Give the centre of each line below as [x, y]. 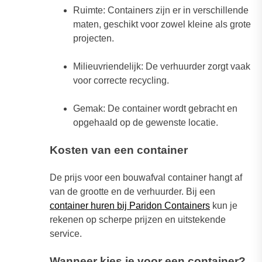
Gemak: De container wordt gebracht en [155, 109]
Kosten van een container [119, 150]
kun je [224, 206]
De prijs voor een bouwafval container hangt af [146, 178]
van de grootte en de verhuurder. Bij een [132, 192]
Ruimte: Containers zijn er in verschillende [161, 11]
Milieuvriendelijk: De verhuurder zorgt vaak [162, 67]
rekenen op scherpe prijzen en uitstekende [138, 220]
